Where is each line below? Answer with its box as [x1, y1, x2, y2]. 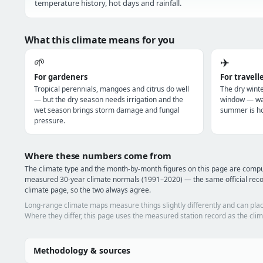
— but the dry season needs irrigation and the [34, 95, 183, 104]
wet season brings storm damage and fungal [34, 105, 180, 115]
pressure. [34, 116, 65, 126]
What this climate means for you [25, 33, 176, 46]
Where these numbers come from [25, 150, 171, 161]
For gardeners [34, 72, 87, 82]
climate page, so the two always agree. [25, 185, 151, 195]
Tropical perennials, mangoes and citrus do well [34, 84, 189, 94]
